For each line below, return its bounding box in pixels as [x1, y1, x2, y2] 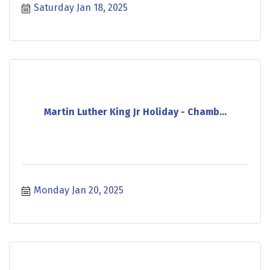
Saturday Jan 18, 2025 [34, 1, 128, 13]
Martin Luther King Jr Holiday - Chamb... [43, 106, 227, 118]
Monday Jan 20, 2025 [34, 184, 124, 196]
